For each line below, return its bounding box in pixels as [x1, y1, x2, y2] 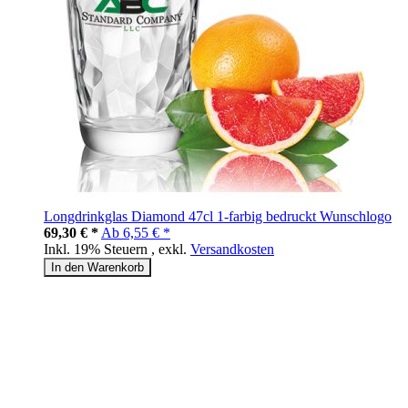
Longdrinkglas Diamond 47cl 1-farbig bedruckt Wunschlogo [44, 209, 392, 225]
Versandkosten [190, 241, 274, 258]
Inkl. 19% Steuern [44, 241, 151, 258]
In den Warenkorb [51, 260, 144, 275]
